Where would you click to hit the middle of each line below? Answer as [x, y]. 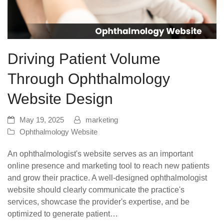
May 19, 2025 [42, 120]
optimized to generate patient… [63, 214]
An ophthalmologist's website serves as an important [100, 154]
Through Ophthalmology [89, 79]
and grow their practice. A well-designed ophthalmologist [107, 178]
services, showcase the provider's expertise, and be [98, 202]
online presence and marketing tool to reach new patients [108, 166]
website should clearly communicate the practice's [96, 190]
